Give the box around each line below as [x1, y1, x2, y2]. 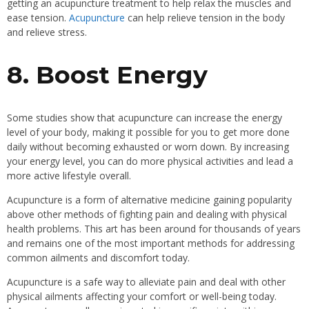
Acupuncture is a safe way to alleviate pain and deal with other [7, 275, 286, 288]
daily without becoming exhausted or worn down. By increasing [7, 139, 289, 153]
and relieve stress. [7, 25, 87, 39]
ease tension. [7, 10, 69, 24]
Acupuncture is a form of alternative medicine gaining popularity [7, 192, 292, 206]
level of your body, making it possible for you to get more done [7, 125, 290, 139]
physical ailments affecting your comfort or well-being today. [7, 289, 277, 303]
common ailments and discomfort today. [7, 250, 190, 264]
